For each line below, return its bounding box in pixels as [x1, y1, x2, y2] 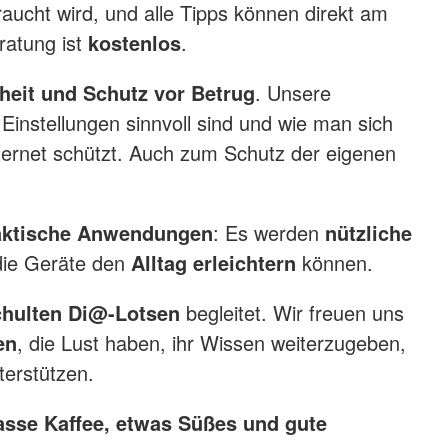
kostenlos [88, 28, 182, 58]
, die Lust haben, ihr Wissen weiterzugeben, [17, 328, 407, 358]
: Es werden [213, 218, 326, 248]
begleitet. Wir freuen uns [180, 298, 405, 328]
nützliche [325, 218, 413, 248]
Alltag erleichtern [131, 248, 297, 278]
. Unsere [255, 78, 332, 108]
